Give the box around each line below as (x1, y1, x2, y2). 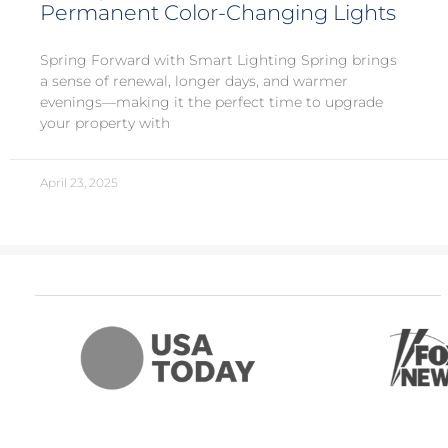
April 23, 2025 (40, 175, 118, 191)
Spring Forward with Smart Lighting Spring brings (40, 51, 397, 70)
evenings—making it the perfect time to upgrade (40, 93, 383, 112)
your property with (40, 114, 170, 133)
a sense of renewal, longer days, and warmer (40, 72, 348, 91)
